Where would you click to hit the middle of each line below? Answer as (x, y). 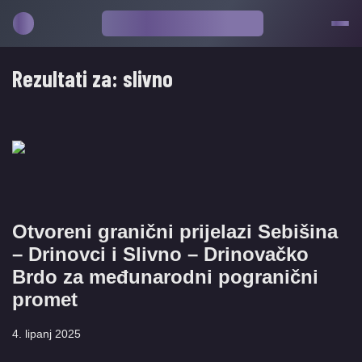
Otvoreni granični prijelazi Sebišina (175, 232)
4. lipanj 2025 (46, 334)
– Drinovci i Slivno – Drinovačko (160, 254)
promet (45, 299)
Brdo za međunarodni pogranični (165, 277)
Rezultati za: (67, 78)
